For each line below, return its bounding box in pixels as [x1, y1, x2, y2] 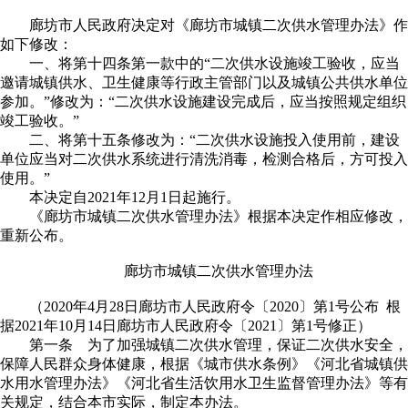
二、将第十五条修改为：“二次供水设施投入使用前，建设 [29, 132, 400, 148]
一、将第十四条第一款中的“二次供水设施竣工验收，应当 [29, 56, 400, 71]
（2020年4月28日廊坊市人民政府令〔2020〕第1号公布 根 [29, 299, 401, 314]
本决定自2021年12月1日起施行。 [29, 189, 240, 205]
